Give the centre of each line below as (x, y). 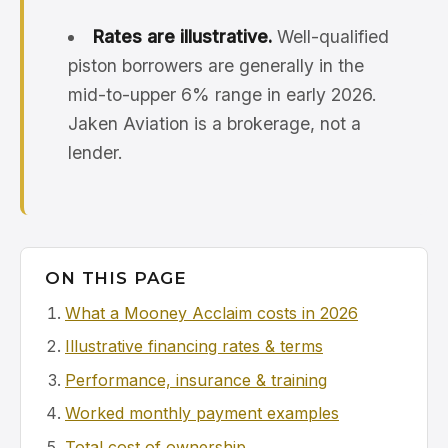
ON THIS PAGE (116, 278)
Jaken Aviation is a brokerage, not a (214, 123)
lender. (95, 152)
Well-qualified (330, 36)
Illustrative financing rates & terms (194, 346)
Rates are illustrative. (182, 36)
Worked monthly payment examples (202, 413)
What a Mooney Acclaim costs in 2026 (211, 313)
